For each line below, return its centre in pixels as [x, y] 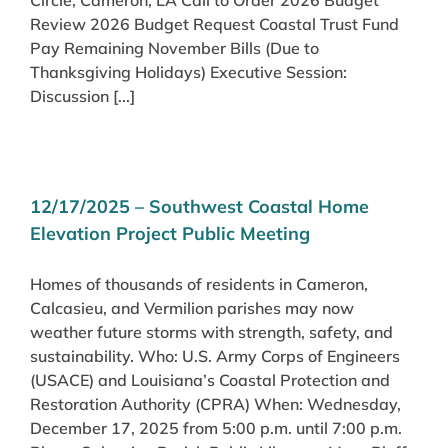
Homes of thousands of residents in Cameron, [199, 283]
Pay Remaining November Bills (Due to [174, 47]
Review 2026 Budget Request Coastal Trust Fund [214, 23]
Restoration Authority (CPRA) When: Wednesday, [215, 403]
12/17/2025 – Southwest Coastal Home [199, 206]
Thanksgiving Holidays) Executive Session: [188, 71]
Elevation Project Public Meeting [170, 233]
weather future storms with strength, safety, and [211, 331]
